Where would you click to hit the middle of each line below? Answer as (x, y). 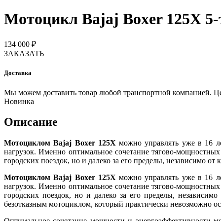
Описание (31, 122)
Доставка (18, 73)
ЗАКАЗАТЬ (24, 54)
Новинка (19, 101)
